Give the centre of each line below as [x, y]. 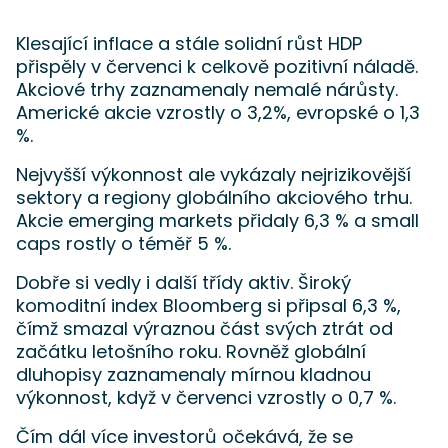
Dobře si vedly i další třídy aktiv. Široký [183, 282]
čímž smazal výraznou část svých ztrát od [204, 328]
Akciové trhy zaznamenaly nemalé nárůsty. [207, 89]
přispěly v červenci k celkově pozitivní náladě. [217, 66]
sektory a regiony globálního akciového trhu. [214, 197]
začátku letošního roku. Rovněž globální [191, 351]
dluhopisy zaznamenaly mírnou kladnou [193, 374]
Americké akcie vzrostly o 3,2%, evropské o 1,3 [218, 112]
